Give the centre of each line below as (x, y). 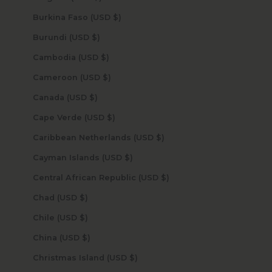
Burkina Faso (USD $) (117, 17)
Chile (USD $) (83, 217)
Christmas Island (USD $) (133, 257)
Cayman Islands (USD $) (128, 157)
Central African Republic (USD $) (165, 177)
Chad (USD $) (83, 197)
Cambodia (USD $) (105, 57)
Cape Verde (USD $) (111, 117)
